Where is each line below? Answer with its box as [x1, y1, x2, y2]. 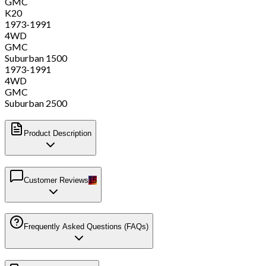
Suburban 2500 [5, 97, 67, 109]
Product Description [24, 129, 91, 138]
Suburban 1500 [5, 52, 67, 64]
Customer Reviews [24, 175, 88, 185]
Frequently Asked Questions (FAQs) [24, 222, 148, 232]
